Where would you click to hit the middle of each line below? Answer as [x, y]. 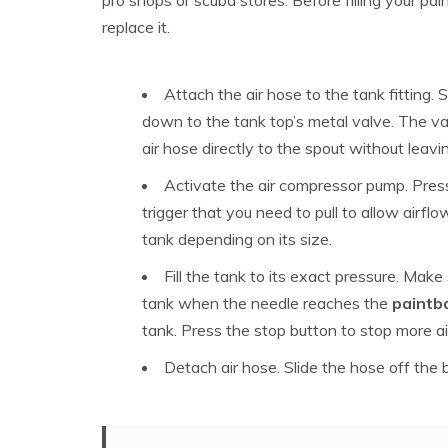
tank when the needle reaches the [267, 302]
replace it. [136, 26]
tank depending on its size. [237, 238]
